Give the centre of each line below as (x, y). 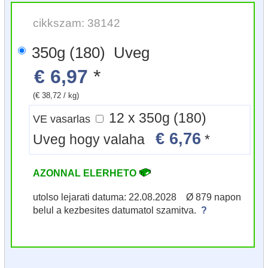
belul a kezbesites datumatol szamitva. (117, 210)
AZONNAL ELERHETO (86, 173)
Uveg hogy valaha (95, 140)
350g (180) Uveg (91, 53)
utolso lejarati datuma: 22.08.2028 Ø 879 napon (137, 197)
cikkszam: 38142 (77, 23)
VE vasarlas (63, 119)
